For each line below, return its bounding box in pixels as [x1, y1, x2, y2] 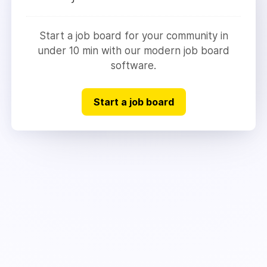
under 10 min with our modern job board [38, 44, 229, 57]
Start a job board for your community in [39, 29, 228, 42]
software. [111, 59, 156, 72]
